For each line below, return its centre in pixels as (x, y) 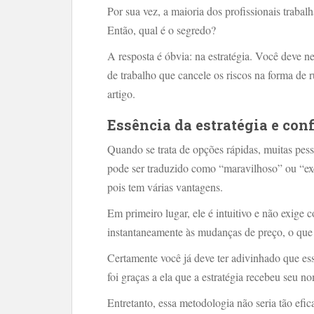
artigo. (121, 94)
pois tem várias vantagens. (165, 187)
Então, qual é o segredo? (162, 30)
